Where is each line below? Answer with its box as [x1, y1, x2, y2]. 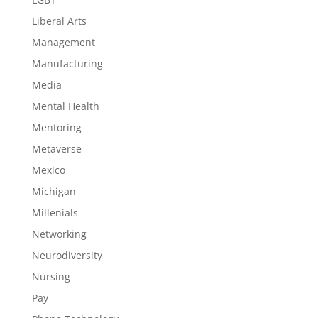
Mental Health [31, 99, 99, 113]
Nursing [31, 270, 70, 283]
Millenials [31, 206, 78, 219]
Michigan [31, 185, 76, 198]
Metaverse [31, 142, 82, 155]
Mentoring [31, 121, 82, 134]
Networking [31, 227, 87, 241]
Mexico [31, 163, 65, 177]
